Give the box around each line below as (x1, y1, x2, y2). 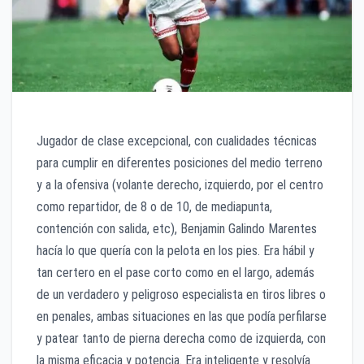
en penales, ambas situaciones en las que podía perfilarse (37, 308, 327, 324)
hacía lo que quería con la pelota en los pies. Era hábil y (37, 242, 314, 258)
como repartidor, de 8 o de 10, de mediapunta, (37, 198, 272, 214)
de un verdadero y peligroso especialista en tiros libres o (37, 286, 326, 302)
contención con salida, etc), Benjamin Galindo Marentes (37, 220, 317, 236)
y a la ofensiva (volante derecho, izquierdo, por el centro (37, 176, 323, 193)
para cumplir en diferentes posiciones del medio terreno (37, 154, 323, 171)
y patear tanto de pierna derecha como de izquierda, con (37, 330, 326, 346)
